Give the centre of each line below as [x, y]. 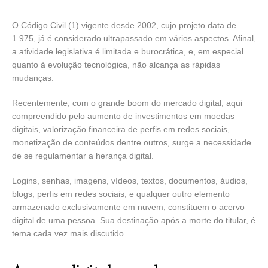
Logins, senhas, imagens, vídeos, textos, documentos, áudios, [130, 180]
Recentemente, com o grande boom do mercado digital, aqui [127, 103]
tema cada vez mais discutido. [69, 233]
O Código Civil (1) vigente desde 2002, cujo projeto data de [124, 25]
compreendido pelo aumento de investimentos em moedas [123, 116]
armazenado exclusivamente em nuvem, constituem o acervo [128, 207]
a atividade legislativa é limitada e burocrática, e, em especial [128, 51]
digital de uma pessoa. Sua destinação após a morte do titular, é [134, 220]
